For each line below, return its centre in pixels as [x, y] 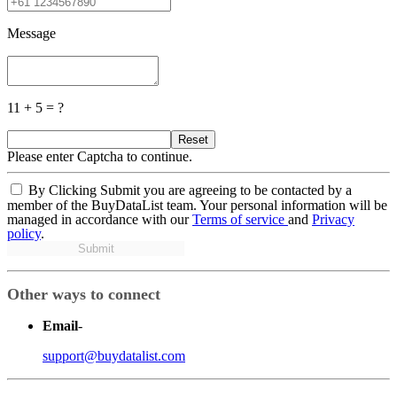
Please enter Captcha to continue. [100, 156]
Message [31, 33]
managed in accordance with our [100, 219]
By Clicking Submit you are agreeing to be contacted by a [190, 190]
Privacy [333, 219]
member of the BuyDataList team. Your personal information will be [197, 205]
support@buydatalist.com [114, 355]
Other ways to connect [84, 294]
